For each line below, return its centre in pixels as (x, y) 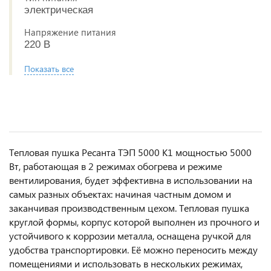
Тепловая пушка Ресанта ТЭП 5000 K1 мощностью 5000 (130, 152)
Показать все (49, 69)
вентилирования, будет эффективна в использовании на (131, 180)
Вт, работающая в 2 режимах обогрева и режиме (116, 166)
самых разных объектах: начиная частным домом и (120, 194)
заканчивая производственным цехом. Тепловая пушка (129, 208)
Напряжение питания (70, 32)
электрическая (59, 10)
